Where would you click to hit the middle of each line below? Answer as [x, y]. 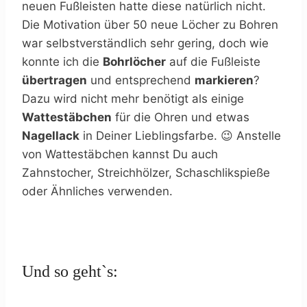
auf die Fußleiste [213, 62]
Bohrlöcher [134, 62]
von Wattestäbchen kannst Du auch [120, 155]
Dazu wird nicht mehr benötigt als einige [133, 99]
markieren [224, 81]
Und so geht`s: [70, 272]
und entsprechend [141, 81]
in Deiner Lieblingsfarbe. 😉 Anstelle [180, 136]
